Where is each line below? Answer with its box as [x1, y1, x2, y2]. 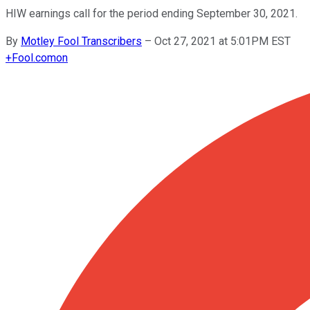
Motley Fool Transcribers [21, 34, 142, 48]
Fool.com [12, 51, 56, 64]
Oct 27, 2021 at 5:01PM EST [154, 34, 291, 48]
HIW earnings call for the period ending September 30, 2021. [6, 6, 298, 20]
